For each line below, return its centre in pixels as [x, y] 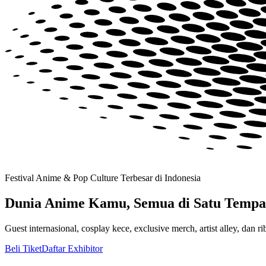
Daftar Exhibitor [72, 249]
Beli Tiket [23, 249]
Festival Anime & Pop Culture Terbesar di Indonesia [103, 178]
